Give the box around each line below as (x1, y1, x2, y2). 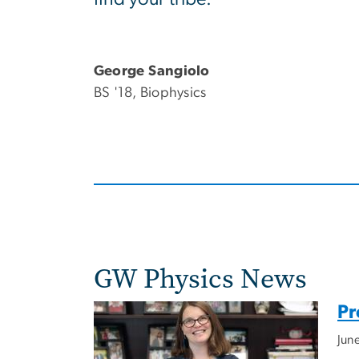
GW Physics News (94, 260, 307, 297)
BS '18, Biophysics (94, 86, 207, 101)
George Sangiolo (94, 64, 210, 79)
